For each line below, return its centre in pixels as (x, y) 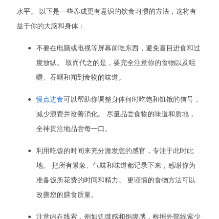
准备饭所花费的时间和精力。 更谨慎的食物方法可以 (116, 180)
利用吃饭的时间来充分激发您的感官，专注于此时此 (115, 150)
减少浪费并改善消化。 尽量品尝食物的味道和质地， (116, 114)
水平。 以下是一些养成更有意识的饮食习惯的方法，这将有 (107, 11)
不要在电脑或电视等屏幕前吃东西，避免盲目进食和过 (118, 48)
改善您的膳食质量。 (67, 194)
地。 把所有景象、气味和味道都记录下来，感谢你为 (116, 165)
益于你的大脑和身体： (51, 26)
